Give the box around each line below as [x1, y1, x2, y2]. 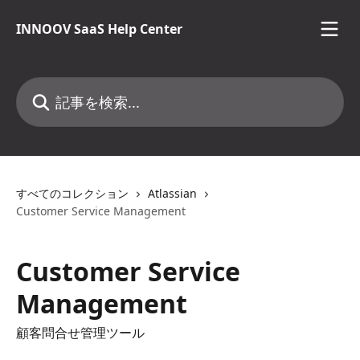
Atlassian [148, 186, 197, 201]
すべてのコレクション [16, 186, 129, 201]
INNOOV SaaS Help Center [16, 20, 182, 38]
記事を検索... [15, 77, 89, 95]
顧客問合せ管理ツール [16, 324, 145, 342]
